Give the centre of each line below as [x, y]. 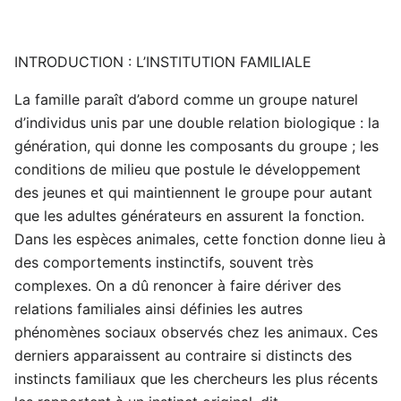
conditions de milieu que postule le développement [188, 170]
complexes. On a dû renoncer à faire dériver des [178, 286]
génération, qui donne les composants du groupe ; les [196, 146]
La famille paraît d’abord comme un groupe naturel [186, 100]
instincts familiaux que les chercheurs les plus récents [196, 379]
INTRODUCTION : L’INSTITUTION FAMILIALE [163, 62]
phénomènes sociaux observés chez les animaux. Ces [196, 333]
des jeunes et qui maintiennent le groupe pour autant [193, 193]
